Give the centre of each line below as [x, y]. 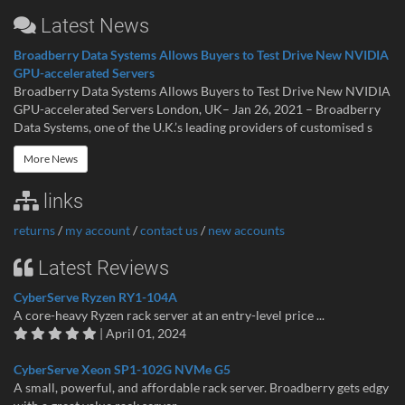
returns [34, 231]
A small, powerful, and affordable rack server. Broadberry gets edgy [201, 388]
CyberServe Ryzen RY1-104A [95, 297]
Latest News [93, 26]
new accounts [246, 231]
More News [51, 159]
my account [98, 231]
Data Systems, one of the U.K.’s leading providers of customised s [193, 127]
